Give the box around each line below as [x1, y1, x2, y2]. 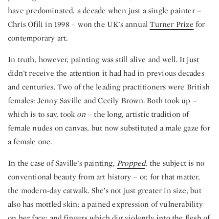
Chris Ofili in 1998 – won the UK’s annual [8, 19, 150, 30]
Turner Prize [150, 19, 194, 30]
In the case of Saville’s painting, [8, 158, 117, 169]
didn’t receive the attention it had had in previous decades [8, 68, 204, 79]
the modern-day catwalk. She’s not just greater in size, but [8, 185, 201, 196]
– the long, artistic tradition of [85, 109, 189, 120]
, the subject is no [145, 158, 205, 169]
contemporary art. [8, 33, 68, 44]
